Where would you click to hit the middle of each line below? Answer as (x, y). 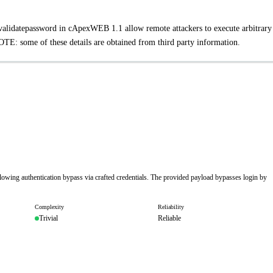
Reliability (171, 207)
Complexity (49, 207)
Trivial (48, 218)
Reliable (169, 218)
